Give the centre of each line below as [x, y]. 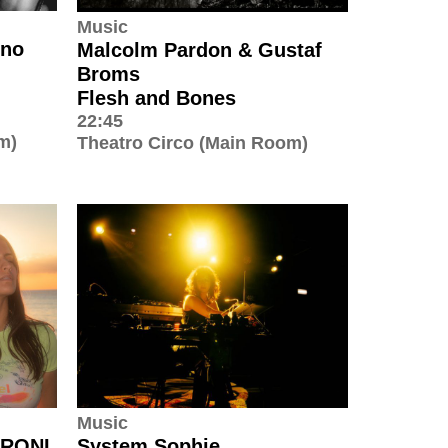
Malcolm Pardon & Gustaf [199, 50]
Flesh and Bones [156, 98]
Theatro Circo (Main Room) [192, 143]
